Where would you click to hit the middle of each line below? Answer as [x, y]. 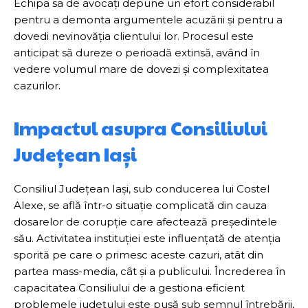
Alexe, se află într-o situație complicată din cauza [140, 205]
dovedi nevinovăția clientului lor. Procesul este [134, 36]
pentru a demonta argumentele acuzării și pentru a [148, 20]
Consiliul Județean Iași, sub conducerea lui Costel [142, 189]
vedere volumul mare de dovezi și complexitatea [141, 69]
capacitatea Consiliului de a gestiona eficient [129, 288]
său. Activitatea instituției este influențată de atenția [147, 238]
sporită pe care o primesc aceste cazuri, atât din [139, 255]
